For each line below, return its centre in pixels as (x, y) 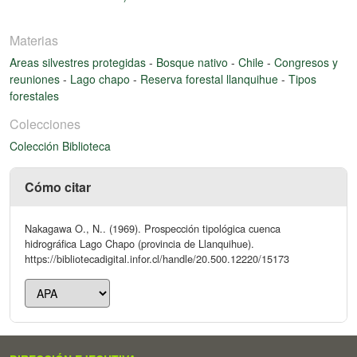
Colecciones (45, 124)
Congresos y (306, 62)
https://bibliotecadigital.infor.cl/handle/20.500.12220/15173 (157, 258)
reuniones (36, 78)
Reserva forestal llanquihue (211, 78)
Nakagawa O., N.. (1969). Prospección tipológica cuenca (153, 228)
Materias (34, 40)
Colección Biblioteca (60, 145)
